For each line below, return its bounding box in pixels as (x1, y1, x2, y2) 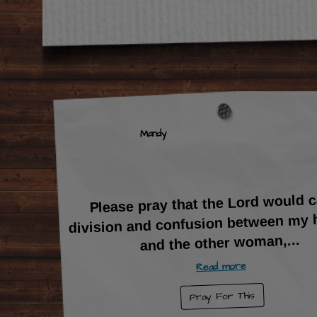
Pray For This (189, 288, 255, 305)
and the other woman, (139, 232, 288, 253)
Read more (195, 258, 247, 275)
